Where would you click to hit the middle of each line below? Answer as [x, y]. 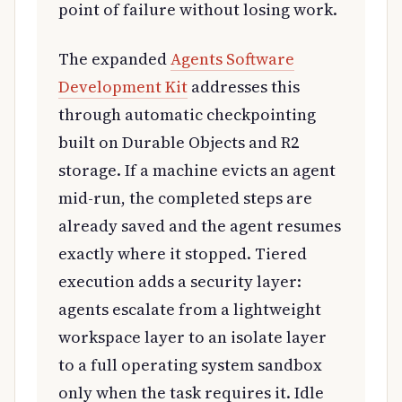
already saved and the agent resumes [200, 225]
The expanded [114, 58]
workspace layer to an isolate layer [192, 336]
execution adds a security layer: [180, 281]
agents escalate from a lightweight [190, 309]
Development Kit [123, 86]
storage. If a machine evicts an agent [197, 170]
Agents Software [232, 58]
